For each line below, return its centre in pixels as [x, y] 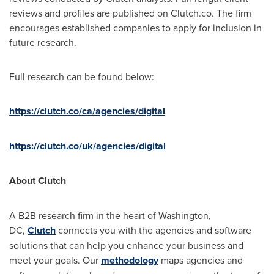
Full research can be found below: [82, 77]
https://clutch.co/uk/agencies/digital [87, 146]
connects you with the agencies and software [154, 230]
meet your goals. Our [55, 260]
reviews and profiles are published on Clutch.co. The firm [130, 13]
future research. [43, 43]
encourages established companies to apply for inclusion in [135, 28]
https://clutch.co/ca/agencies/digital [87, 111]
